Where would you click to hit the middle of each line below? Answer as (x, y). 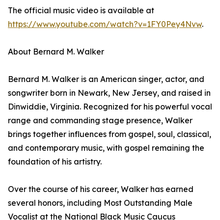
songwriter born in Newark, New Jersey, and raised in (109, 93)
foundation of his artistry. (55, 162)
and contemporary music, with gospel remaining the (106, 148)
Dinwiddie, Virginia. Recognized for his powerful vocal (110, 107)
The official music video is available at (81, 10)
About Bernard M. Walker (56, 52)
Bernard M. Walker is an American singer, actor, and (106, 79)
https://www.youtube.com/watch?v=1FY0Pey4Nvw (105, 24)
